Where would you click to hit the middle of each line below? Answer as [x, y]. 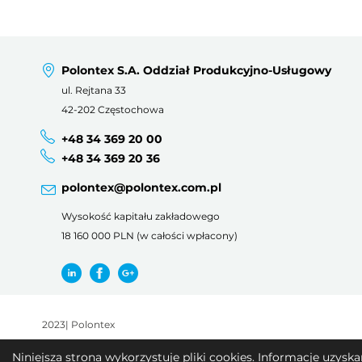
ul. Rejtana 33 [94, 90]
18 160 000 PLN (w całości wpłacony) [149, 235]
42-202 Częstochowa [113, 109]
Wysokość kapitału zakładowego [141, 216]
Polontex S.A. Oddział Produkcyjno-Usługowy [196, 70]
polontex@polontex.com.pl [141, 187]
